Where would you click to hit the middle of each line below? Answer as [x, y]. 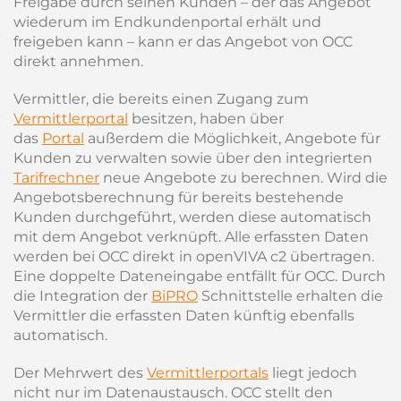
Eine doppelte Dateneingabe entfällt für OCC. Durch [200, 276]
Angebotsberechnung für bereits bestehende [179, 197]
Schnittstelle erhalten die [290, 296]
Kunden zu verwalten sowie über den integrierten [193, 158]
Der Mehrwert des [80, 373]
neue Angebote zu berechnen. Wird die [243, 178]
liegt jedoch [313, 373]
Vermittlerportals [208, 373]
